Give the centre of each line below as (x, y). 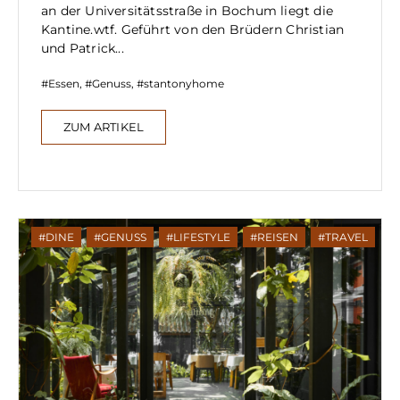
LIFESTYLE (202, 237)
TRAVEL (346, 237)
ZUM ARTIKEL (104, 127)
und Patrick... (83, 49)
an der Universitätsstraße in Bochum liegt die (187, 11)
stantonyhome (184, 84)
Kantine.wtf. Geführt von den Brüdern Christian (193, 30)
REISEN (278, 237)
